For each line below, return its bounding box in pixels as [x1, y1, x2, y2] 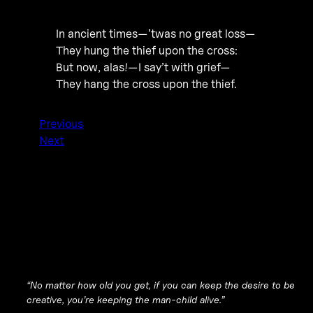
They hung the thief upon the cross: [56, 43, 238, 57]
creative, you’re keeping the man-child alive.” [26, 293, 224, 306]
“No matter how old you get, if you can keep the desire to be [26, 279, 295, 291]
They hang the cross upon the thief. [56, 76, 237, 91]
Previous [39, 117, 83, 131]
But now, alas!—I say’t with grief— [56, 59, 231, 74]
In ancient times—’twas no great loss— [56, 26, 256, 41]
